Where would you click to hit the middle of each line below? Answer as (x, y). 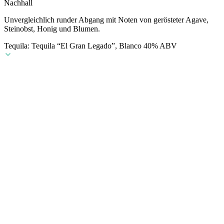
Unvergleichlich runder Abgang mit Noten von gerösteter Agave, (106, 20)
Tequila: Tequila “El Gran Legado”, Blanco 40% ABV (90, 46)
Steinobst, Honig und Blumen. (52, 29)
